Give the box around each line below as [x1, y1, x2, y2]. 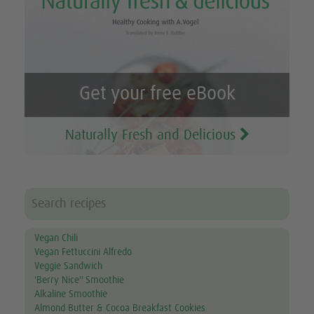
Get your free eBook [78, 85, 235, 104]
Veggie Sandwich [34, 261, 103, 272]
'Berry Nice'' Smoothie [34, 275, 125, 286]
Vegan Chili [34, 233, 78, 244]
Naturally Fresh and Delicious [64, 128, 240, 142]
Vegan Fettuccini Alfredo [34, 247, 132, 258]
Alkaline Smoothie [34, 289, 108, 300]
